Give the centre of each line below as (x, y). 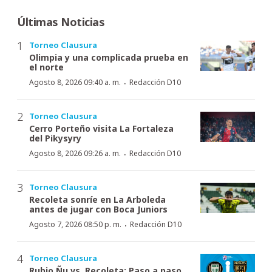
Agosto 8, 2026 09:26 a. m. (75, 153)
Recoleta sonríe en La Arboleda (97, 199)
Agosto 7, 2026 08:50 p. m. (75, 224)
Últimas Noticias (61, 22)
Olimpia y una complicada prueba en (109, 57)
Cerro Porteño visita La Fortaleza (101, 128)
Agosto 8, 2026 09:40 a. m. (75, 82)
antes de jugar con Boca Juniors (98, 209)
